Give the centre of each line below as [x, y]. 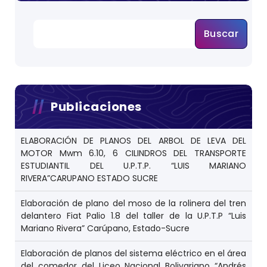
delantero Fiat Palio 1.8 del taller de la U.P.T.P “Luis [133, 216]
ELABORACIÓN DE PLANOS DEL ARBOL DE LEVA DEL [133, 141]
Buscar [221, 34]
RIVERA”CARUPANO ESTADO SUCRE [89, 178]
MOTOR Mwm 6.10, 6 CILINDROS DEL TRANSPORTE [133, 153]
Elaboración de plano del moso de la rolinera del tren [133, 204]
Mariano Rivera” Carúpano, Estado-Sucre [105, 229]
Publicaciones [96, 107]
